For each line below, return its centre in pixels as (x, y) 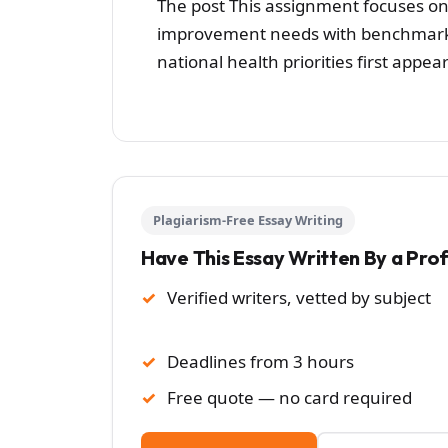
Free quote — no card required (289, 397)
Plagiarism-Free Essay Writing (248, 219)
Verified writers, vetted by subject (299, 297)
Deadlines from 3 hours (260, 361)
